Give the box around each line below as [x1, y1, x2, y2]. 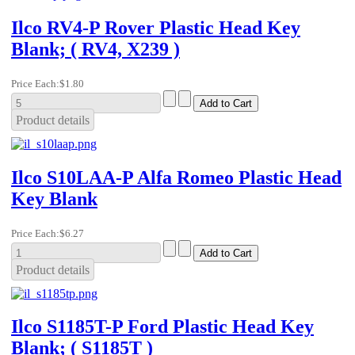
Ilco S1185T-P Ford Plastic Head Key [11, 316, 314, 338]
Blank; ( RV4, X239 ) [11, 38, 180, 59]
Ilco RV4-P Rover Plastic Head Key [11, 17, 300, 38]
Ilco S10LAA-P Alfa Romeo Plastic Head [11, 166, 342, 188]
